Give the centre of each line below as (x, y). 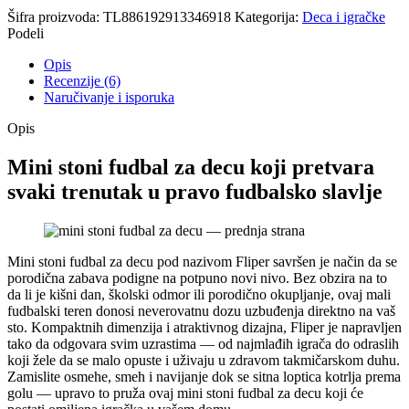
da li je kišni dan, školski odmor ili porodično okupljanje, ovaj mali (199, 295)
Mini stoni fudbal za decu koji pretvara (191, 168)
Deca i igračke (344, 17)
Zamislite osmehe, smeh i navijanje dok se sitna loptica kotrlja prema (204, 377)
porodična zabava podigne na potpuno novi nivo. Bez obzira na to (197, 278)
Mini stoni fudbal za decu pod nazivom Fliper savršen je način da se (202, 262)
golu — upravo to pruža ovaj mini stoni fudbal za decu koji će (185, 393)
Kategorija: (267, 17)
